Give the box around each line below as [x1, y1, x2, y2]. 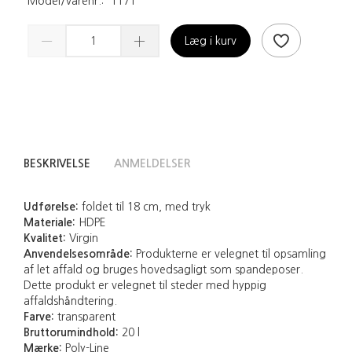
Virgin [66, 233, 98, 244]
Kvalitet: [24, 233, 66, 244]
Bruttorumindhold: [24, 327, 119, 339]
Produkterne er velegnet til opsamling [133, 248, 326, 260]
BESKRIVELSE [24, 158, 90, 170]
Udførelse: [24, 201, 79, 213]
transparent [54, 311, 115, 323]
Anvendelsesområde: [24, 248, 133, 260]
